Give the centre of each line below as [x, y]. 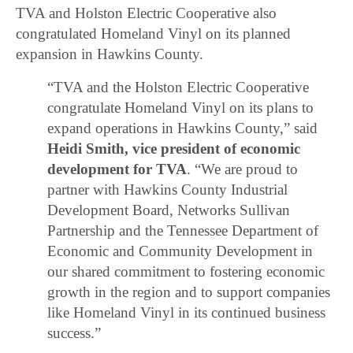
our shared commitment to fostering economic [186, 271]
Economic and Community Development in [180, 251]
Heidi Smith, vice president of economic [174, 148]
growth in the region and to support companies [189, 292]
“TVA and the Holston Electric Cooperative [178, 87]
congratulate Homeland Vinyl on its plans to [181, 107]
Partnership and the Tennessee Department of [183, 230]
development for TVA [117, 169]
